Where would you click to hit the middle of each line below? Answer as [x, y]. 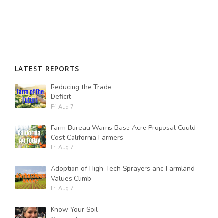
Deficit [61, 97]
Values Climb [71, 178]
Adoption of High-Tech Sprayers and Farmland [123, 169]
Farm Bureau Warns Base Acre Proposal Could [123, 128]
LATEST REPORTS [47, 68]
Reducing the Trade [81, 87]
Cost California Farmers [87, 137]
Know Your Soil [74, 209]
